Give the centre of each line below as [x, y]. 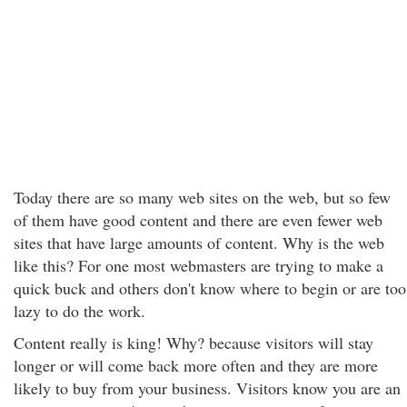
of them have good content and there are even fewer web [198, 220]
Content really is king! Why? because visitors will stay [194, 342]
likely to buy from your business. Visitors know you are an [207, 388]
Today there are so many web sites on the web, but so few [202, 197]
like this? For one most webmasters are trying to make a [199, 265]
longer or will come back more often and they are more [196, 365]
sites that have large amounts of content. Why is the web [199, 243]
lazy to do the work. [79, 311]
